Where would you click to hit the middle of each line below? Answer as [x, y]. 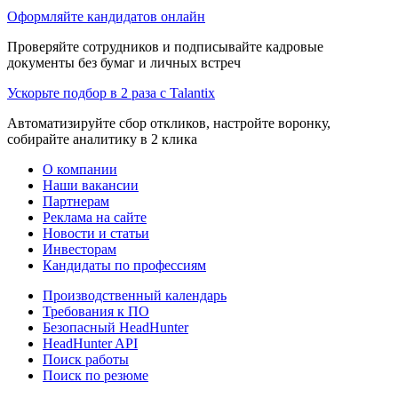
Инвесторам [80, 249]
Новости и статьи [96, 233]
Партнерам [76, 201]
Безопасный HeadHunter [115, 327]
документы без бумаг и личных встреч [124, 62]
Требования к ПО [96, 311]
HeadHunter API [90, 343]
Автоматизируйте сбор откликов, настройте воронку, [169, 123]
